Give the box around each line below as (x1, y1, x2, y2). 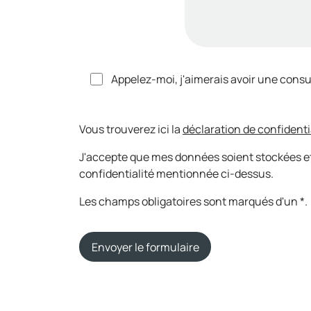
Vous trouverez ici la (79, 121, 183, 137)
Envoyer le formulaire (91, 239, 199, 255)
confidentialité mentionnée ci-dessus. (79, 165, 274, 181)
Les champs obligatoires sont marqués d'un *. (79, 193, 308, 209)
